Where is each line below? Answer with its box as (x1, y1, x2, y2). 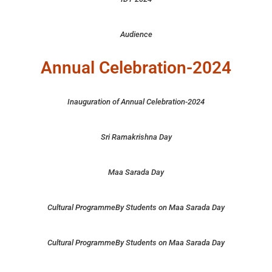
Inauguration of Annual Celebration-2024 (67, 97, 205, 106)
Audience (120, 29, 152, 39)
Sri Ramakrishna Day (100, 132, 172, 141)
